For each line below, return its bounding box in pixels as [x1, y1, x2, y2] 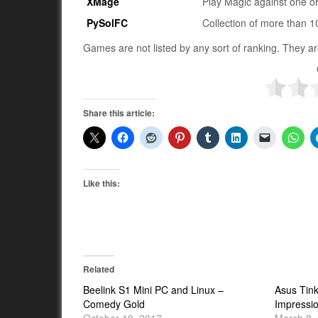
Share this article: [83, 106, 155, 119]
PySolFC [87, 16, 128, 30]
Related [83, 263, 114, 275]
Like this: [83, 177, 120, 190]
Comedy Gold [83, 297, 145, 311]
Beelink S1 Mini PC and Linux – [83, 283, 224, 297]
